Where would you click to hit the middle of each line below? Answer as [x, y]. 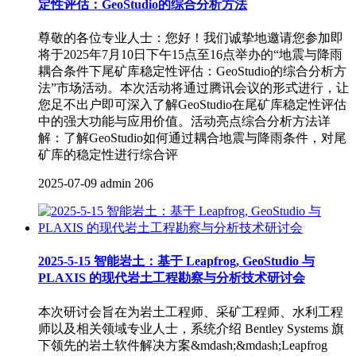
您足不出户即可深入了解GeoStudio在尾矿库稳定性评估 [192, 105]
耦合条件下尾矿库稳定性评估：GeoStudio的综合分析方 [192, 72]
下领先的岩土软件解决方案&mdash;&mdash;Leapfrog [183, 345]
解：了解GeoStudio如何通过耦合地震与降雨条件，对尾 [192, 138]
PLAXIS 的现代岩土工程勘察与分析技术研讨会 [172, 278]
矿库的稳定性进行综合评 [108, 155]
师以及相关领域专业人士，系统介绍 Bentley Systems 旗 [191, 328]
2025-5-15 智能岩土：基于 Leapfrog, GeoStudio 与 [176, 261]
